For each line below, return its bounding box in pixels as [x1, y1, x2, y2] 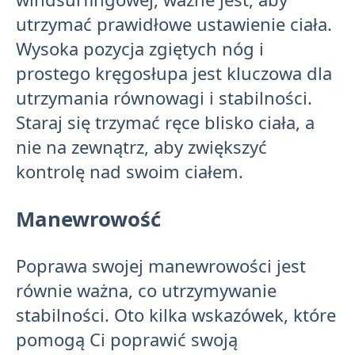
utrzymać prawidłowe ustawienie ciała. [16, 11, 332, 36]
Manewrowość [16, 204, 161, 233]
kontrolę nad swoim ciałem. [16, 158, 243, 183]
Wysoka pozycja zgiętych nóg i [16, 36, 264, 60]
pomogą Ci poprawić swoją [16, 327, 238, 352]
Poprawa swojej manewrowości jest [16, 254, 306, 278]
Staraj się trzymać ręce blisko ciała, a [16, 109, 315, 134]
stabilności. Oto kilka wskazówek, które [16, 303, 336, 327]
